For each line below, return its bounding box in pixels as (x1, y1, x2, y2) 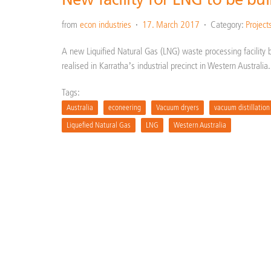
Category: (211, 19, 246, 30)
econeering (108, 103, 141, 112)
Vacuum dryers (156, 103, 199, 112)
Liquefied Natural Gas (67, 120, 131, 129)
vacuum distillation (214, 103, 270, 112)
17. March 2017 (142, 19, 200, 30)
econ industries (80, 19, 131, 30)
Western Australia (174, 120, 226, 129)
